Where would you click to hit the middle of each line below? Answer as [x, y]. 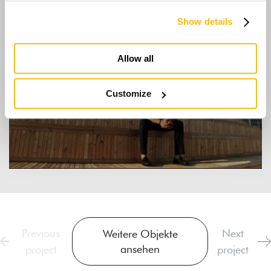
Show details [205, 22]
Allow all [135, 58]
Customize [129, 94]
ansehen [140, 249]
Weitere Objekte [140, 233]
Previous [41, 233]
